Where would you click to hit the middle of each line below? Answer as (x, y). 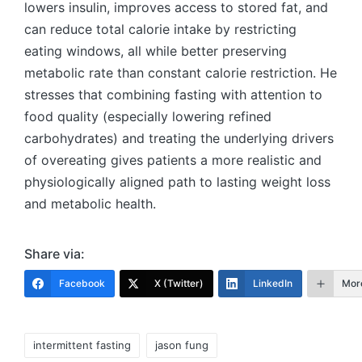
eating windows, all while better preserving (156, 51)
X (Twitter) (179, 284)
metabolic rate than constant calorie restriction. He (181, 73)
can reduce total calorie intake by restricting (160, 29)
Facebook (82, 284)
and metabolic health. (90, 204)
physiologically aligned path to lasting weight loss (177, 182)
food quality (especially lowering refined (148, 117)
